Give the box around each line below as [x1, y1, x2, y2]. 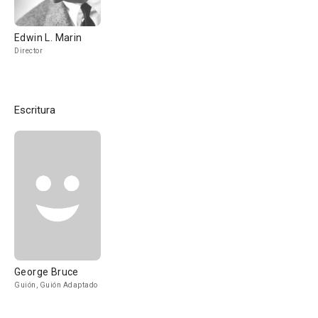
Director [14, 47, 43, 55]
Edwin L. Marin [14, 32, 82, 43]
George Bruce [14, 266, 79, 278]
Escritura [14, 104, 55, 116]
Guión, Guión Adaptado [14, 281, 98, 289]
